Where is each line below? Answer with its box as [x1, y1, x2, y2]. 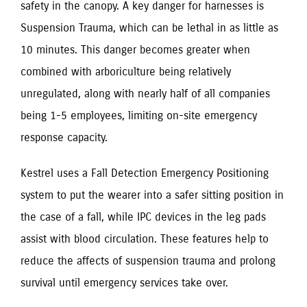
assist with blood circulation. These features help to [21, 232, 269, 245]
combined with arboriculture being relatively [21, 64, 231, 78]
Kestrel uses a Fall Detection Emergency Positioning [21, 166, 269, 180]
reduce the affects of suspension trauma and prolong [21, 254, 275, 267]
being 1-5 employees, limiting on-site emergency [21, 108, 257, 122]
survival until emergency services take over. [21, 275, 228, 289]
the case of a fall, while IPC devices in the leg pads [21, 210, 266, 223]
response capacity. [21, 130, 108, 144]
